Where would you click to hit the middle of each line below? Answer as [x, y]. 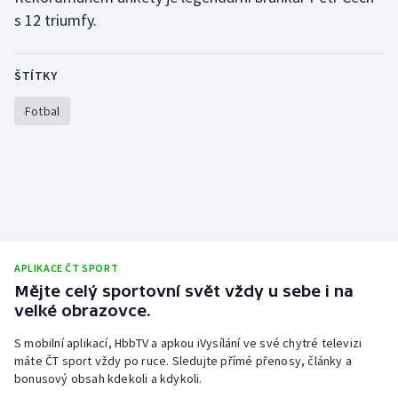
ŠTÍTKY [36, 76]
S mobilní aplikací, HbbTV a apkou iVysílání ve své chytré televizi [188, 343]
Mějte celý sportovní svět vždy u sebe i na [184, 291]
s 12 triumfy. [56, 20]
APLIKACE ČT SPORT [67, 268]
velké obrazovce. [83, 311]
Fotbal [43, 111]
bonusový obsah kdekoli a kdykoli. [108, 379]
